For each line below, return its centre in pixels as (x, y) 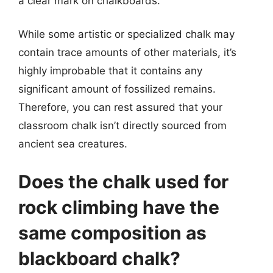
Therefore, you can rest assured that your (120, 107)
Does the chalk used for (123, 181)
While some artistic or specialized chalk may (126, 34)
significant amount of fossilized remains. (117, 89)
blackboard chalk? (99, 258)
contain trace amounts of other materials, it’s (127, 52)
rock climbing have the (119, 207)
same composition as (112, 232)
